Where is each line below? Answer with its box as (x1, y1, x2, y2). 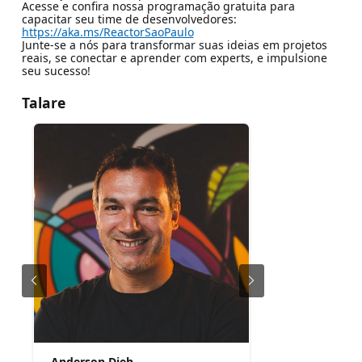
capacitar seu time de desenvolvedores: (21, 11, 237, 27)
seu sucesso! (21, 62, 90, 78)
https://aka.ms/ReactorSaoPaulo (21, 23, 194, 40)
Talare (21, 92, 65, 112)
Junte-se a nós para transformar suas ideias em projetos (21, 36, 327, 53)
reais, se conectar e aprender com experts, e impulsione (21, 49, 327, 65)
